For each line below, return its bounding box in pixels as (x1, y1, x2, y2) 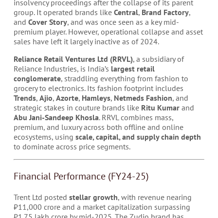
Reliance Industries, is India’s (14, 64, 111, 73)
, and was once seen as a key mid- (67, 17, 179, 27)
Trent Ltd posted (14, 192, 69, 202)
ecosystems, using (14, 132, 75, 142)
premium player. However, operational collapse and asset (14, 27, 203, 36)
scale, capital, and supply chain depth (75, 132, 201, 142)
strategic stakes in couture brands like (14, 103, 141, 112)
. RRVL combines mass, (99, 112, 173, 122)
